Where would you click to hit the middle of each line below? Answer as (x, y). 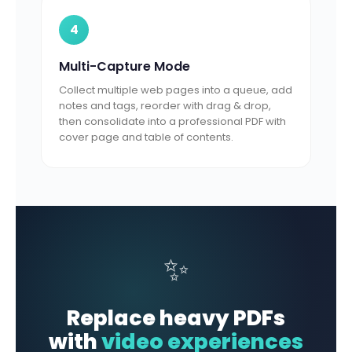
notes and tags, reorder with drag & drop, (165, 106)
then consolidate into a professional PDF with (172, 121)
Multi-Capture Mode (125, 66)
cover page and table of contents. (146, 137)
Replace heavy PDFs (176, 318)
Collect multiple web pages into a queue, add (176, 90)
